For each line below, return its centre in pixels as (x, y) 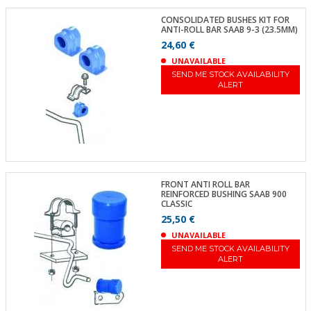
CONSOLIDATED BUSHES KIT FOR (225, 19)
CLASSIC (176, 204)
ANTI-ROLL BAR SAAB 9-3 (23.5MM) (229, 29)
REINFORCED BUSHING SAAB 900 (224, 194)
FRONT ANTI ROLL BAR (205, 184)
